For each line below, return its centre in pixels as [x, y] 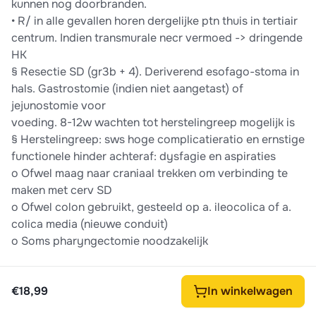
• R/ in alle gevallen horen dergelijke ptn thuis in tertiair [154, 21]
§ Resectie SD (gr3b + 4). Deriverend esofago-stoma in [155, 72]
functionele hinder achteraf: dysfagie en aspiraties [144, 157]
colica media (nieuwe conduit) [90, 224]
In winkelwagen [250, 291]
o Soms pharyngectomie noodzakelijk [110, 241]
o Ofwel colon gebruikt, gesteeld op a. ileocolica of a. [151, 207]
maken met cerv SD [62, 190]
